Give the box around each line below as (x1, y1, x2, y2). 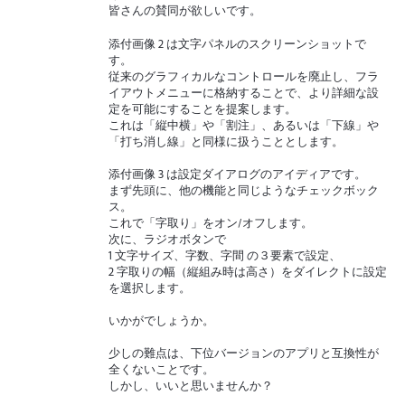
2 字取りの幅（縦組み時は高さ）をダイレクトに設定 (108, 263, 387, 278)
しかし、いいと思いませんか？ (108, 378, 273, 393)
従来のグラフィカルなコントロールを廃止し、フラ (108, 68, 379, 83)
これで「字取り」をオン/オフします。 (108, 214, 313, 230)
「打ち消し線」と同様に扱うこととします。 (108, 133, 344, 148)
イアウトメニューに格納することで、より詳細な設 (108, 84, 379, 99)
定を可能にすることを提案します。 (108, 100, 297, 116)
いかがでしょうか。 (108, 313, 214, 328)
